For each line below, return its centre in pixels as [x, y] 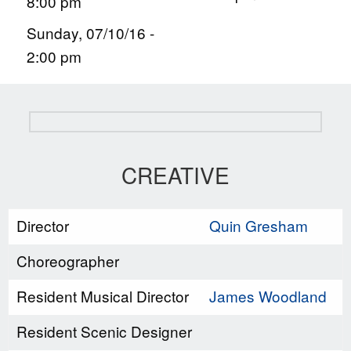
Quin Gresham [259, 225]
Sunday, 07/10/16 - [90, 33]
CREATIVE [175, 175]
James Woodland [268, 295]
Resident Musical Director [103, 295]
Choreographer [68, 260]
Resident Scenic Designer [104, 331]
